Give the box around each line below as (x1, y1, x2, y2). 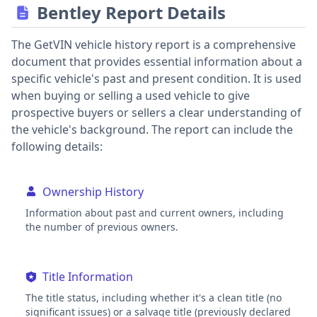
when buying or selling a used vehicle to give (11, 88, 250, 103)
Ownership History (42, 184, 144, 200)
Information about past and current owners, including (25, 206, 284, 219)
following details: (11, 139, 103, 154)
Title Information (42, 269, 133, 284)
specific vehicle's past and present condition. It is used (11, 71, 301, 86)
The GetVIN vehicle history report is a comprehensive (11, 37, 296, 52)
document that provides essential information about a (11, 54, 302, 69)
